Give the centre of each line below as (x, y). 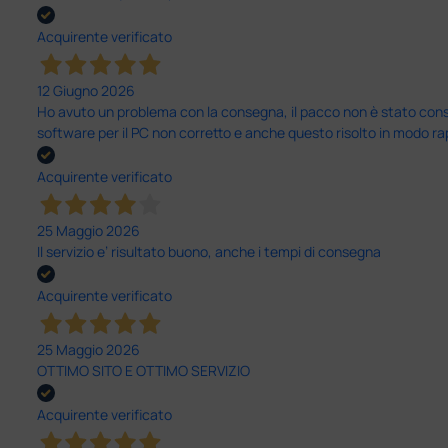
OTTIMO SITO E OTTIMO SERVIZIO (143, 371)
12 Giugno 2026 (85, 90)
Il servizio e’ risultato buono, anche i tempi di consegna (208, 251)
